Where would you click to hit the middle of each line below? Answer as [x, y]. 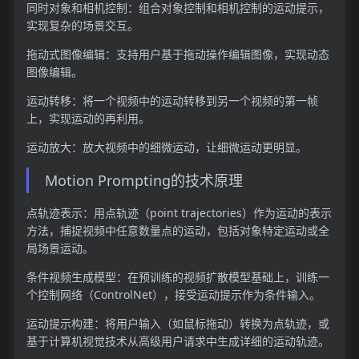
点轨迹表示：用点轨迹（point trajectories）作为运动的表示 [179, 213]
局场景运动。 [60, 248]
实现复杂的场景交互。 [82, 25]
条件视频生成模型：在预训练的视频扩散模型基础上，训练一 [177, 277]
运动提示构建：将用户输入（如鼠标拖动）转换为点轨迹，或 [177, 324]
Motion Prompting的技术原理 [143, 180]
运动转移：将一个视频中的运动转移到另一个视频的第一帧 [172, 100]
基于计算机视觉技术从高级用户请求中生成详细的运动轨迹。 [177, 341]
